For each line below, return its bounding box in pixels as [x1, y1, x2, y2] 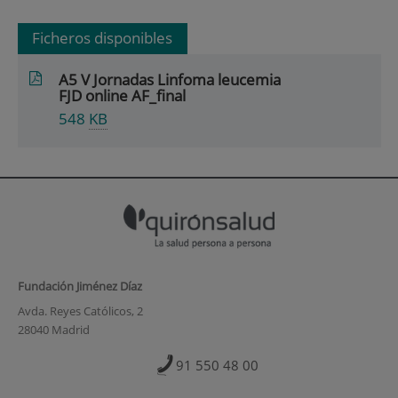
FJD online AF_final [59, 84, 187, 106]
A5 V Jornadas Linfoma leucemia [59, 68, 282, 90]
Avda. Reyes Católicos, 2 [17, 302, 143, 319]
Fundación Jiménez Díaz [17, 278, 142, 295]
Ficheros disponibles [32, 28, 173, 49]
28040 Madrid [17, 321, 90, 338]
